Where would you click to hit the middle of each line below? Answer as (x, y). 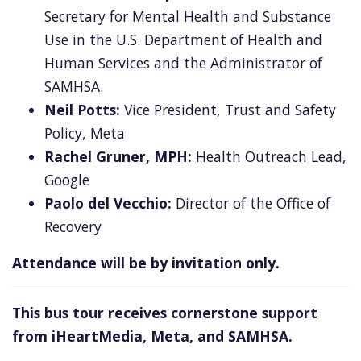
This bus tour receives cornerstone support (165, 313)
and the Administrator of (236, 63)
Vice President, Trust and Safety (228, 110)
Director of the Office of (251, 203)
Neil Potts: (82, 110)
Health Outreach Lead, (269, 157)
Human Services (97, 63)
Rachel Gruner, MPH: (118, 157)
